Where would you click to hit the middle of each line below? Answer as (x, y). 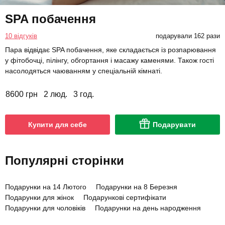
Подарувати (174, 124)
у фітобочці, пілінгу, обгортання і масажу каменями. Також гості (109, 60)
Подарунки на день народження (148, 208)
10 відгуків (21, 36)
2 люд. (55, 94)
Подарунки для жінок (39, 197)
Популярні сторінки (65, 160)
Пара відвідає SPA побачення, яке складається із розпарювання (110, 49)
